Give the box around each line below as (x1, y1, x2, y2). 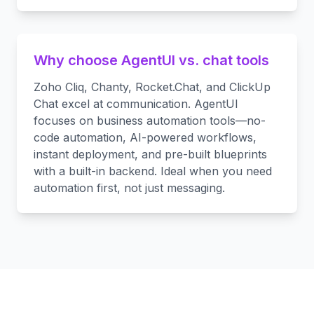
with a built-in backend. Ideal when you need (34, 164, 272, 178)
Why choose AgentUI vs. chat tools (34, 52, 269, 69)
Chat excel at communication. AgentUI (34, 97, 238, 111)
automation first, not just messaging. (34, 181, 225, 195)
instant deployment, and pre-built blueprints (34, 147, 267, 161)
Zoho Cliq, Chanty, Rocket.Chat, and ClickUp (34, 80, 271, 94)
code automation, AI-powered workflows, (34, 130, 257, 144)
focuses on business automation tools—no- (34, 114, 266, 128)
